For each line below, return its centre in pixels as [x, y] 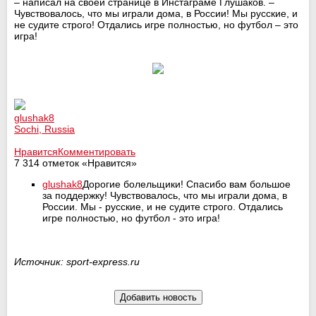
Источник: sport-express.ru [77, 261]
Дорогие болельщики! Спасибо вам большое [187, 184]
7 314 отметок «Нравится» [75, 163]
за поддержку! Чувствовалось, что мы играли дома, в [165, 195]
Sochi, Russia [44, 129]
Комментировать [97, 151]
